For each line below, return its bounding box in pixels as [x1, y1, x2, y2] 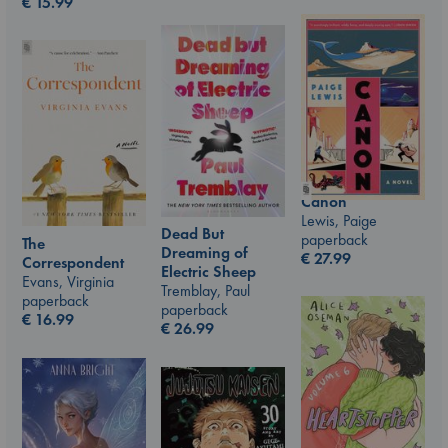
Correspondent [22, 251, 124, 273]
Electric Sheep [161, 261, 256, 283]
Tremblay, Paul [161, 280, 250, 302]
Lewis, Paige [301, 209, 377, 231]
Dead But [161, 223, 224, 245]
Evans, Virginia [22, 270, 114, 292]
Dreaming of [161, 242, 248, 264]
